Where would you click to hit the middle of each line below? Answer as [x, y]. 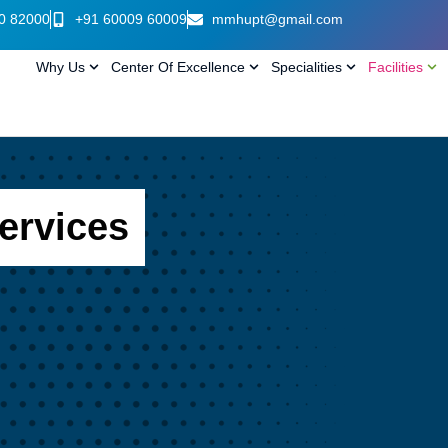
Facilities [395, 67]
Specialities [306, 67]
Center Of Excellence [178, 67]
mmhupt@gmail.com [277, 19]
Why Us [60, 67]
